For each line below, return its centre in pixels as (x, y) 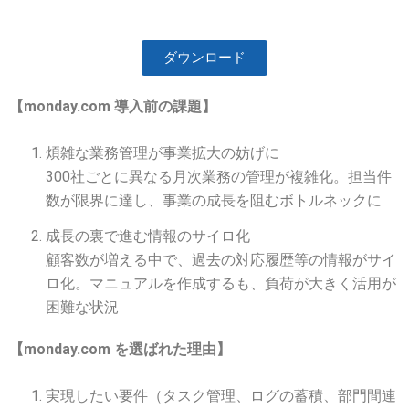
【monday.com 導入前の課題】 (113, 107)
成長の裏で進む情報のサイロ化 (148, 236)
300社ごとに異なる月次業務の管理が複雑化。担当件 (219, 177)
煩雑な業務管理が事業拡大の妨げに (163, 153)
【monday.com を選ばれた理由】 (120, 350)
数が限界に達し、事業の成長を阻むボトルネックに (214, 201)
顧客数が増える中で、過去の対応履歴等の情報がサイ (221, 259)
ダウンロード (204, 58)
